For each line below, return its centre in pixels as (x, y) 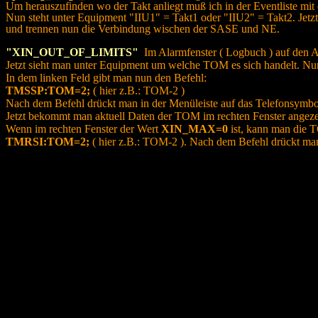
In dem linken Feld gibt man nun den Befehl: (106, 78)
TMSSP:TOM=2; (48, 91)
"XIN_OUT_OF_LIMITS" (72, 52)
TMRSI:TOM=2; (48, 142)
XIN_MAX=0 (194, 129)
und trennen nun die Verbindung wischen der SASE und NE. (143, 29)
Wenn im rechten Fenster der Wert (83, 129)
